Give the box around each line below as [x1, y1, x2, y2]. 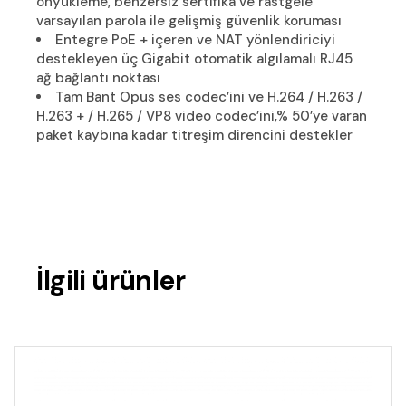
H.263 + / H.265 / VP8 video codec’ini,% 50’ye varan [36, 106, 368, 125]
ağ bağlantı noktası [36, 68, 161, 87]
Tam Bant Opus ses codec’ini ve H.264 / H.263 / [55, 87, 363, 106]
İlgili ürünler [36, 263, 185, 299]
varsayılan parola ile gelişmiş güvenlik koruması [36, 11, 343, 30]
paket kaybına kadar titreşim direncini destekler [36, 125, 353, 144]
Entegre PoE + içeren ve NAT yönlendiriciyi [55, 30, 336, 49]
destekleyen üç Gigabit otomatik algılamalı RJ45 [36, 49, 353, 68]
